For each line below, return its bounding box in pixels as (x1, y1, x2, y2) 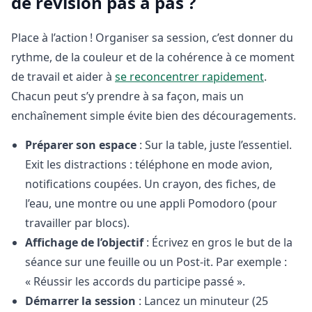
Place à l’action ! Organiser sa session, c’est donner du (11, 29, 293, 45)
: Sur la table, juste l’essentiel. (136, 136, 292, 153)
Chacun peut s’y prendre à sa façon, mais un (11, 88, 244, 104)
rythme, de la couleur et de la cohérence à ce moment (11, 49, 295, 65)
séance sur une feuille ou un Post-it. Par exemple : (25, 253, 287, 270)
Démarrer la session (25, 292, 136, 309)
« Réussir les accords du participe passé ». (25, 273, 245, 289)
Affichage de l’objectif (25, 234, 143, 250)
